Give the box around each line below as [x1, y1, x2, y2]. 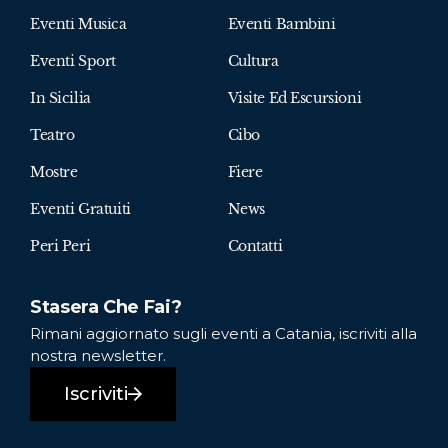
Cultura [227, 51, 279, 70]
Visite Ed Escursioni [227, 88, 362, 107]
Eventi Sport [30, 51, 116, 70]
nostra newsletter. [30, 345, 166, 365]
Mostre [30, 162, 78, 181]
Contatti [227, 236, 283, 255]
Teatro [30, 125, 75, 144]
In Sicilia [30, 88, 91, 107]
